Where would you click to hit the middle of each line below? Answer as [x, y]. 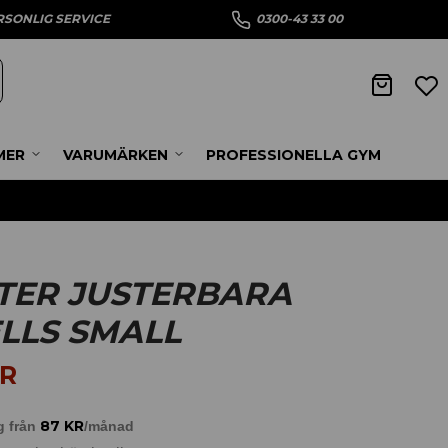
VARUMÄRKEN [115, 155]
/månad [108, 425]
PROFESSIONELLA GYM [293, 155]
